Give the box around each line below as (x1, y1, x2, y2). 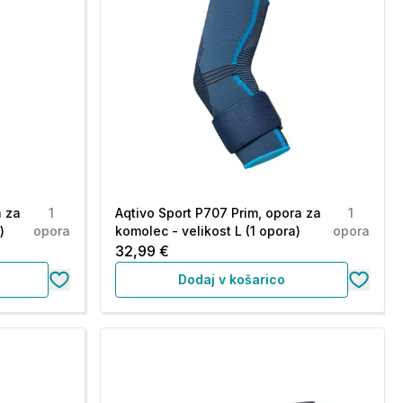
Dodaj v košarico (177, 272, 285, 287)
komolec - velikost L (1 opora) (114, 223, 300, 238)
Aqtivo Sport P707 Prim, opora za (114, 205, 321, 220)
